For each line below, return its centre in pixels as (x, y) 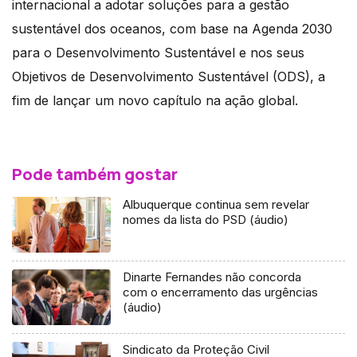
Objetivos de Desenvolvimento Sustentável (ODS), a (169, 77)
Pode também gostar (95, 175)
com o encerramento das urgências (221, 292)
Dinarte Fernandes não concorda (212, 277)
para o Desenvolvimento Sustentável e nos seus (158, 53)
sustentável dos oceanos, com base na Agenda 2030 (172, 29)
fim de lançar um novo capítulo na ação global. (155, 101)
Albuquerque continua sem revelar (216, 205)
